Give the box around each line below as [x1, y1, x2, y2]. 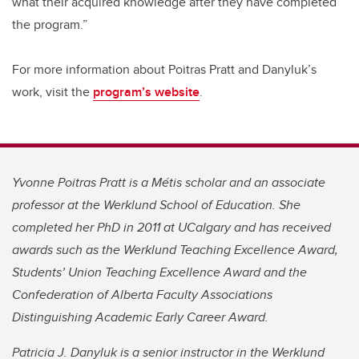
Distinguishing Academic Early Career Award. [12, 308, 268, 327]
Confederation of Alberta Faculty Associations [12, 285, 272, 305]
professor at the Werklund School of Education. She [12, 196, 301, 215]
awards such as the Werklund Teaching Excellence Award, [12, 240, 338, 260]
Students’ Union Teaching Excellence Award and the [12, 263, 307, 282]
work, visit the [12, 83, 93, 102]
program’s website [93, 83, 200, 102]
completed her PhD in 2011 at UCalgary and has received [12, 218, 331, 237]
